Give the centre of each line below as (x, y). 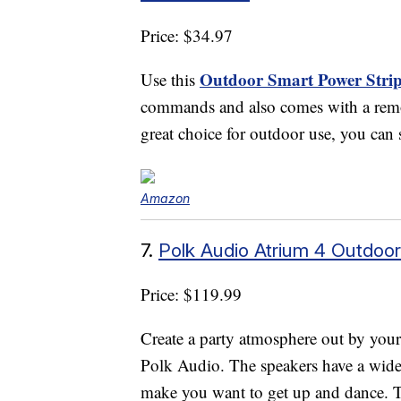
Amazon (165, 199)
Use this (170, 80)
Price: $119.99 (191, 294)
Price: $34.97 (187, 36)
